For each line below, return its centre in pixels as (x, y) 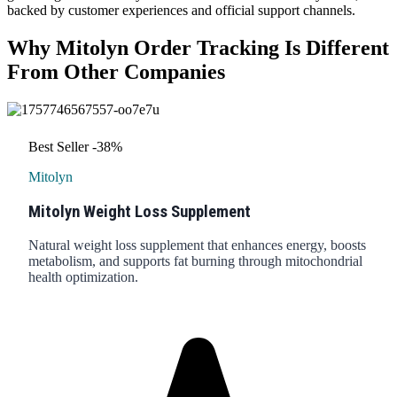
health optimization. (83, 277)
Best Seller (58, 146)
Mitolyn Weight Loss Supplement (140, 211)
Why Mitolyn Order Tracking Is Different (198, 47)
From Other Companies (116, 71)
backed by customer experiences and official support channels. (181, 10)
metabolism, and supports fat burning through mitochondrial (195, 261)
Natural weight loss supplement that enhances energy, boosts (197, 245)
